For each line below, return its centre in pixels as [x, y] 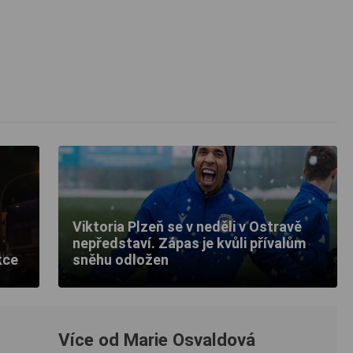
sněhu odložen [121, 259]
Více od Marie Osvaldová [157, 340]
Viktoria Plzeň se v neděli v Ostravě [187, 226]
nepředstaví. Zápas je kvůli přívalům [189, 243]
